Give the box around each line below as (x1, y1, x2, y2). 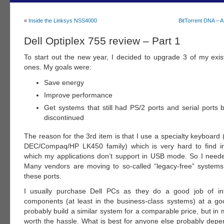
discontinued (44, 113, 84, 122)
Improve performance (44, 91, 112, 99)
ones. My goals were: (24, 63, 91, 71)
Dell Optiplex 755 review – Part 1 (24, 35, 180, 46)
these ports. (24, 171, 61, 180)
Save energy (44, 78, 84, 87)
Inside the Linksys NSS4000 (28, 17, 97, 23)
